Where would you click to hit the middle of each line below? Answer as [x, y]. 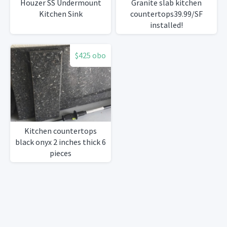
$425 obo [90, 55]
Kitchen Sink [61, 14]
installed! [166, 25]
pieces [61, 153]
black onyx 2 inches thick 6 [61, 142]
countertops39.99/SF [166, 14]
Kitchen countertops [61, 131]
